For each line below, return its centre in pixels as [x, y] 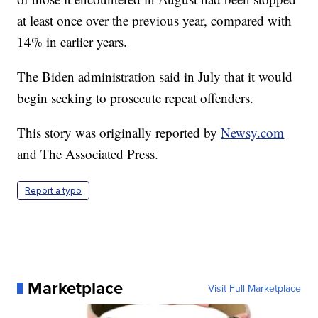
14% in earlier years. [75, 41]
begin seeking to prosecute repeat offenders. [136, 97]
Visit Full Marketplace [254, 288]
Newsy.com [253, 132]
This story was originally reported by [119, 132]
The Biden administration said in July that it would [155, 76]
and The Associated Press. [88, 153]
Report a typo [54, 190]
